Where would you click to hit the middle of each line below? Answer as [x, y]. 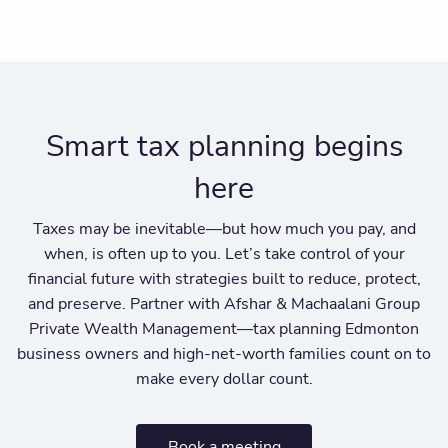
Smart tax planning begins [224, 146]
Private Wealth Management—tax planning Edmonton [224, 329]
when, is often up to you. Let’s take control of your [224, 254]
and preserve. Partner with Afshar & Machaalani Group [224, 304]
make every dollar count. [224, 379]
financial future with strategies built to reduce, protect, [224, 279]
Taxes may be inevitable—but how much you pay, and [224, 229]
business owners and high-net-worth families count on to [224, 354]
